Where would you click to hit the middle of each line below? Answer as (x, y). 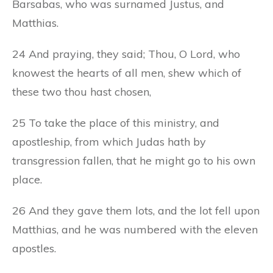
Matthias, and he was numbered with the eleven (135, 229)
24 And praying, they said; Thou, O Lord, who (126, 54)
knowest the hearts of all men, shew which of (127, 73)
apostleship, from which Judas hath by (109, 141)
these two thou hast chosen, (82, 91)
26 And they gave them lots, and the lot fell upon (136, 210)
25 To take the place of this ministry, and (116, 122)
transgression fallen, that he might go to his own (134, 160)
